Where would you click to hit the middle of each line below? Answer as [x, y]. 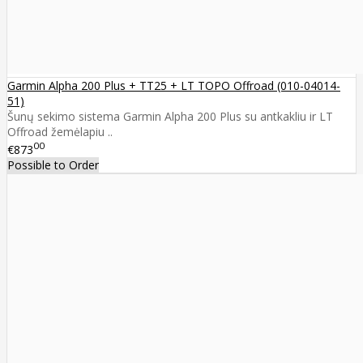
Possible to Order [53, 165]
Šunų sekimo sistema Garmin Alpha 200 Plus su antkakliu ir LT [170, 117]
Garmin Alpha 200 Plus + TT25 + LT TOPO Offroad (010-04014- [174, 86]
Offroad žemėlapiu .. [60, 132]
